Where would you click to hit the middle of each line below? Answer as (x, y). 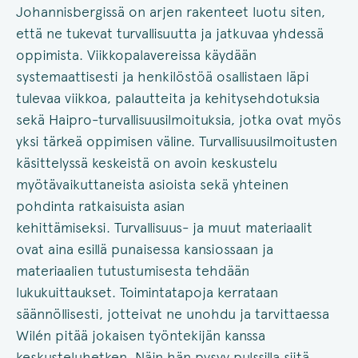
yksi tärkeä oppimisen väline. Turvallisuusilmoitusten (177, 141)
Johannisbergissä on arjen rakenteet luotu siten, (171, 12)
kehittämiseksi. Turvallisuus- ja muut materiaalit (164, 228)
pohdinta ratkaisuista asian (100, 206)
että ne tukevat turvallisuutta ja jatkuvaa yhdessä (170, 34)
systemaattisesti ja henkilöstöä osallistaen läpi (163, 77)
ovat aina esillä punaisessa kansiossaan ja (145, 249)
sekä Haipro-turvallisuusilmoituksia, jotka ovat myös (179, 120)
